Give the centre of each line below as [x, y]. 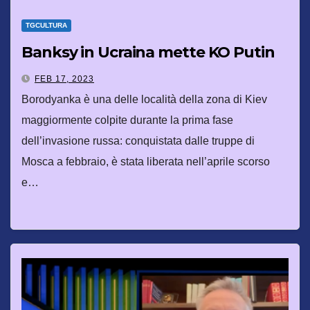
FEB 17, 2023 [64, 79]
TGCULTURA [46, 25]
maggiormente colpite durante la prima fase [127, 120]
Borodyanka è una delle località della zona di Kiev [144, 99]
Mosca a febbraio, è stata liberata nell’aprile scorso [146, 161]
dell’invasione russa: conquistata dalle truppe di [138, 140]
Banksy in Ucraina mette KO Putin [148, 52]
